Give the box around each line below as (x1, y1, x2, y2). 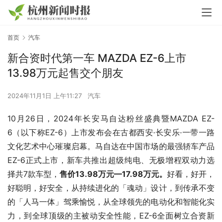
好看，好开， (167, 169, 215, 179)
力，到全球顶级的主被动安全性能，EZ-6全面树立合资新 (7, 211, 215, 221)
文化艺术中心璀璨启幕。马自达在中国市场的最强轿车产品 (7, 141, 215, 152)
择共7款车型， (7, 169, 59, 179)
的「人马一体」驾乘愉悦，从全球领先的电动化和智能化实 (7, 197, 215, 207)
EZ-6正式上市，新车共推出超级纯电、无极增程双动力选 (7, 155, 215, 166)
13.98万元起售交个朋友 (7, 66, 123, 80)
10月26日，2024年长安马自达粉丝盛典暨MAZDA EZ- (7, 113, 215, 124)
